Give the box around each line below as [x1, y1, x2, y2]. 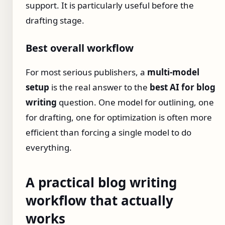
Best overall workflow [26, 41, 134, 55]
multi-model [147, 66, 199, 78]
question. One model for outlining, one [57, 96, 214, 108]
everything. [26, 142, 72, 154]
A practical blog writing [26, 173, 177, 192]
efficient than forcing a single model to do [26, 127, 191, 139]
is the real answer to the [49, 81, 150, 93]
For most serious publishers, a [26, 66, 147, 78]
